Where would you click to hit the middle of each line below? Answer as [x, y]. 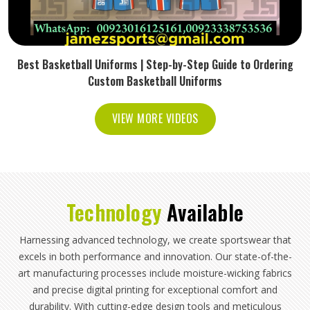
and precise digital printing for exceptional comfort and [155, 289]
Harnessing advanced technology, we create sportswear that [155, 239]
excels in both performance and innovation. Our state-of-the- [155, 256]
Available [205, 212]
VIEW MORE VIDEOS [155, 118]
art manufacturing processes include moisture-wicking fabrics [155, 273]
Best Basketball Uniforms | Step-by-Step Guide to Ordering [155, 64]
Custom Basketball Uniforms [155, 81]
